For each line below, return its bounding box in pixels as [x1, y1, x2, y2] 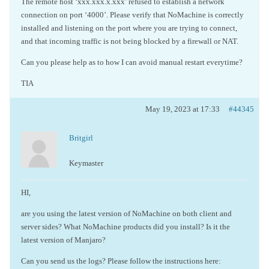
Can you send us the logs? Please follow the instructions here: [21, 256, 221, 265]
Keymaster [69, 159, 103, 168]
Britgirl [69, 133, 93, 142]
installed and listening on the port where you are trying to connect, [21, 23, 237, 32]
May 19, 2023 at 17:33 [145, 104, 220, 113]
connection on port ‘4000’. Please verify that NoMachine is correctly [21, 10, 244, 19]
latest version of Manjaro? [21, 235, 106, 244]
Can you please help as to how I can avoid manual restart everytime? [21, 58, 243, 67]
